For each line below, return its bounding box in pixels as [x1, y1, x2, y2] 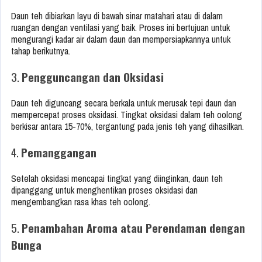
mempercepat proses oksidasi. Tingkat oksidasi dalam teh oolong [11, 108, 242, 122]
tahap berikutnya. [11, 44, 70, 58]
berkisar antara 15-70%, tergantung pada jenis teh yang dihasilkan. [11, 120, 244, 133]
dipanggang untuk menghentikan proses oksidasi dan [11, 184, 198, 197]
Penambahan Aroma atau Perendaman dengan [22, 219, 245, 236]
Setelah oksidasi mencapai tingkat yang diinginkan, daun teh [11, 172, 223, 185]
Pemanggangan [21, 144, 96, 161]
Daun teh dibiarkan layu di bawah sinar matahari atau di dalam [11, 9, 223, 23]
